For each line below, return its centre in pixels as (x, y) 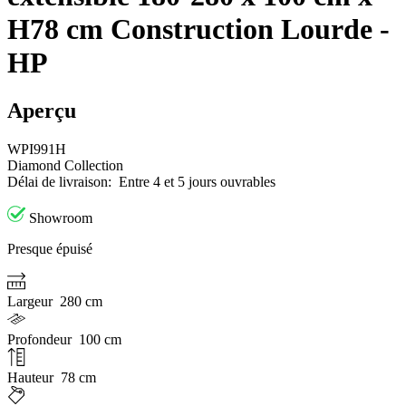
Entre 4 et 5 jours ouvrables (197, 182)
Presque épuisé (50, 249)
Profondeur (41, 340)
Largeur (32, 302)
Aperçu (42, 111)
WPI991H (37, 150)
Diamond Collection (65, 166)
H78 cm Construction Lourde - (198, 29)
